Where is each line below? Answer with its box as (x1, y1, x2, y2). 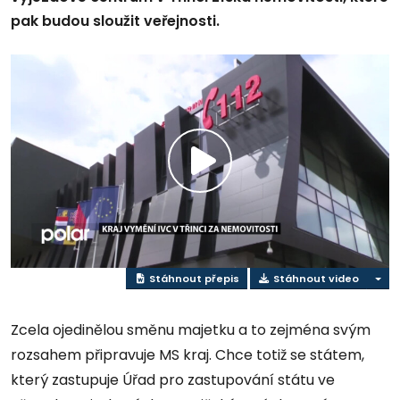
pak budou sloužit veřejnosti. (11, 11, 220, 32)
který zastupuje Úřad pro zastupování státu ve (11, 370, 335, 391)
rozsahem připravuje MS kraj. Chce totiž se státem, (11, 345, 364, 366)
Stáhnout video (270, 271, 359, 286)
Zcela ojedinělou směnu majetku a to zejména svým (11, 320, 371, 341)
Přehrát (200, 166, 288, 196)
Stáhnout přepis (146, 271, 239, 286)
